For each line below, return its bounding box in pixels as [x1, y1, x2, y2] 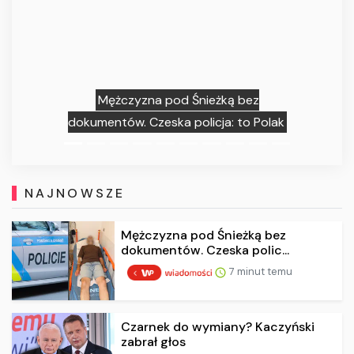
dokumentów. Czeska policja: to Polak [62, 114, 280, 131]
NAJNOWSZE [24, 184, 126, 201]
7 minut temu [226, 265, 292, 279]
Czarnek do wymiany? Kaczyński [121, 318, 314, 336]
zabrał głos [121, 333, 186, 351]
